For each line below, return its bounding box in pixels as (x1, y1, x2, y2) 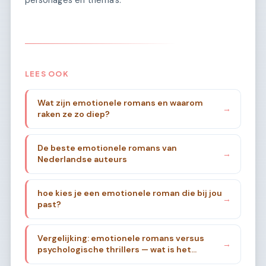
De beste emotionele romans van (37, 142, 177, 154)
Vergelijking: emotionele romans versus (37, 233, 204, 244)
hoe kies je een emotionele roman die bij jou (37, 188, 222, 199)
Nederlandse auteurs (37, 154, 127, 165)
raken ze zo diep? (37, 109, 110, 120)
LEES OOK (25, 69, 69, 79)
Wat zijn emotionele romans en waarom (37, 97, 203, 109)
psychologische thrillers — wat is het (37, 244, 191, 255)
